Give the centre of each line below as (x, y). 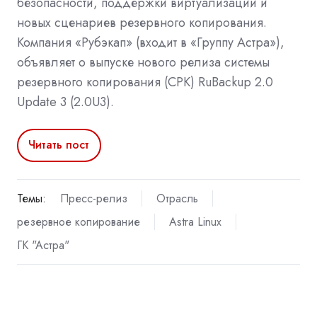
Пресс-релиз (93, 198)
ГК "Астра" (43, 246)
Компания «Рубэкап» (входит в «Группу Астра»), (151, 42)
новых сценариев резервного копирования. (142, 22)
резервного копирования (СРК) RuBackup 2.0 (145, 82)
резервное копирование (79, 221)
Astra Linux (195, 221)
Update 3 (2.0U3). (65, 102)
